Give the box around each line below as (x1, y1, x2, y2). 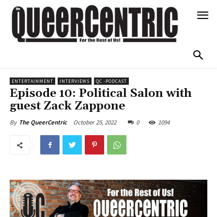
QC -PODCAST (96, 78, 127, 85)
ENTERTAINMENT (12, 78, 53, 85)
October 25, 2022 (73, 118, 116, 127)
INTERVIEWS (60, 78, 90, 85)
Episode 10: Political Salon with (10, 86, 192, 101)
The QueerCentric (19, 118, 67, 127)
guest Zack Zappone (10, 99, 125, 114)
